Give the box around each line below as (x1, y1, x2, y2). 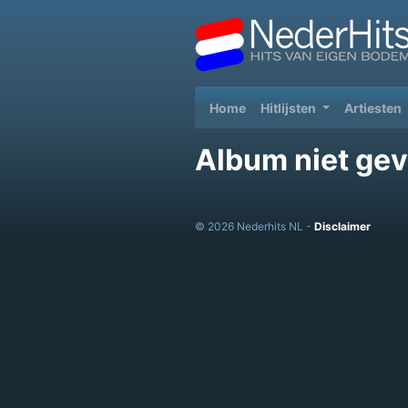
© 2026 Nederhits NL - (195, 219, 314, 233)
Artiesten (343, 99, 402, 116)
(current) (245, 98, 302, 115)
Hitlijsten (260, 99, 319, 116)
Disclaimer (314, 219, 371, 233)
